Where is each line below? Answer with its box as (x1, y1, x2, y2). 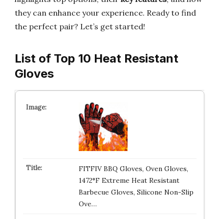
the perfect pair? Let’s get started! (15, 22, 145, 31)
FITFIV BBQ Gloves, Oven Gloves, (78, 164, 188, 173)
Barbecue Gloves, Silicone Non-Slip (78, 188, 194, 197)
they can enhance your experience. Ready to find (15, 8, 196, 18)
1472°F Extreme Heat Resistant (78, 176, 179, 185)
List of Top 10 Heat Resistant (15, 51, 178, 66)
